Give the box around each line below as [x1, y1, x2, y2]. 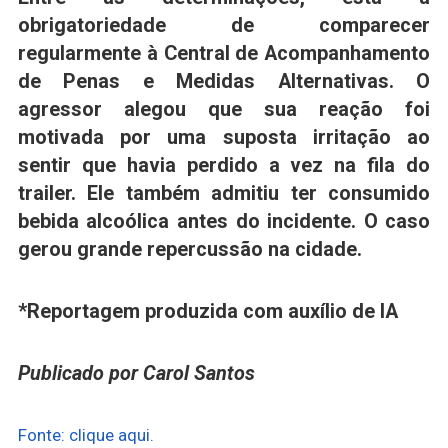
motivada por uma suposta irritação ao [17, 125, 431, 149]
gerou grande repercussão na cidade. [17, 237, 362, 261]
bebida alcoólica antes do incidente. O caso [17, 209, 431, 233]
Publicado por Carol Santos [17, 361, 255, 385]
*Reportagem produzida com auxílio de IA [17, 299, 398, 323]
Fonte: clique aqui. [17, 425, 154, 446]
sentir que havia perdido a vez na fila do [17, 153, 431, 177]
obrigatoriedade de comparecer [17, 13, 431, 37]
